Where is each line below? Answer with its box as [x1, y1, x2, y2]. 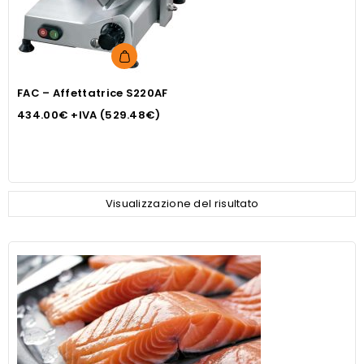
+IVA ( [68, 107, 106, 123]
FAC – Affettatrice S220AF [17, 85, 168, 101]
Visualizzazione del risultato [105, 196, 259, 211]
